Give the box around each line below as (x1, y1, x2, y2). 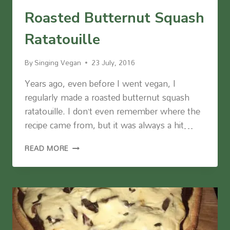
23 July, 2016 (91, 55, 136, 70)
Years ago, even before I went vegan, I (25, 75, 176, 92)
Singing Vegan (34, 55, 82, 70)
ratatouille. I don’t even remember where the (25, 103, 200, 120)
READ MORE (25, 141, 69, 156)
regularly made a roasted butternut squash (25, 89, 189, 106)
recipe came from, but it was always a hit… (25, 117, 193, 134)
